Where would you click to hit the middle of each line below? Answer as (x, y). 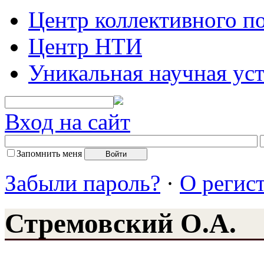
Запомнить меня (49, 153)
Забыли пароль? (82, 183)
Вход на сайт (67, 121)
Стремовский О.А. (121, 224)
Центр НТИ (85, 46)
